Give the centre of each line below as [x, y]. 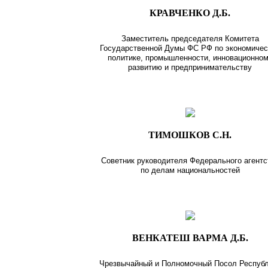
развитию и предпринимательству [190, 67]
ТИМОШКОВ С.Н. [190, 135]
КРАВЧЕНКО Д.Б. [190, 13]
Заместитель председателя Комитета [190, 38]
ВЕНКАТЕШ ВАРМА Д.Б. [190, 237]
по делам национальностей [190, 170]
